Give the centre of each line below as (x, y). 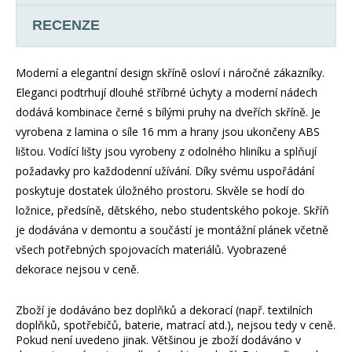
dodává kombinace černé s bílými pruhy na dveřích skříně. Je (168, 112)
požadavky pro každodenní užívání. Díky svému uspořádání (165, 170)
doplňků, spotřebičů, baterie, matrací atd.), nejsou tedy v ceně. (176, 324)
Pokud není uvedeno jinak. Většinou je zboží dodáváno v (158, 339)
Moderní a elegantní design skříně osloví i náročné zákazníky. (170, 72)
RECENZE (66, 25)
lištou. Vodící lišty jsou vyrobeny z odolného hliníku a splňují (166, 151)
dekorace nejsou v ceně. (77, 269)
